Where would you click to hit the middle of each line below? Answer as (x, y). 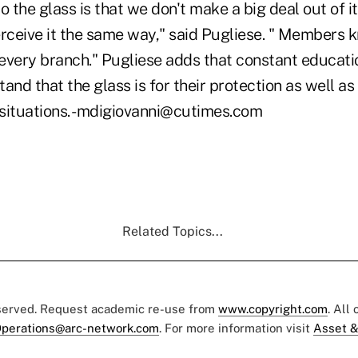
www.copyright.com (273, 308)
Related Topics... (173, 231)
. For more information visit (236, 328)
